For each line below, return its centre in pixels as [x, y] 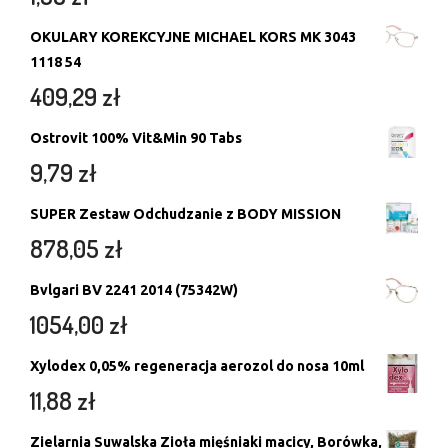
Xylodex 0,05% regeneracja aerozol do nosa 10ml [197, 365]
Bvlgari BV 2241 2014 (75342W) [134, 289]
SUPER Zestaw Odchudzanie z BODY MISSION [185, 213]
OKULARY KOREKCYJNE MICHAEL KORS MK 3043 [193, 36]
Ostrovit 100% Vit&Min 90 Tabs [136, 137]
